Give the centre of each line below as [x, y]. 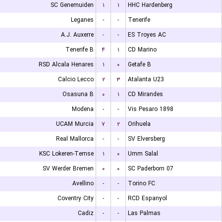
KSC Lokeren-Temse [66, 154]
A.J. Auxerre [77, 35]
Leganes [82, 20]
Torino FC [141, 184]
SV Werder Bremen [68, 169]
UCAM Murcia [75, 124]
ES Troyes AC [147, 35]
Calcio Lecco [76, 80]
